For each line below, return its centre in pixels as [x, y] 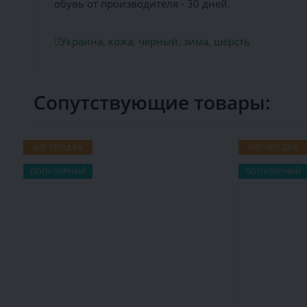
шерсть [232, 41]
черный [158, 41]
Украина [81, 41]
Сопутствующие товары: [152, 102]
